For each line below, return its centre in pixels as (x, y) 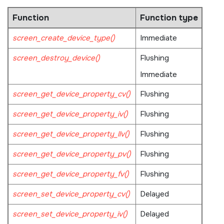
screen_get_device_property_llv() (71, 134)
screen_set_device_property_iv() (70, 214)
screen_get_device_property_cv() (71, 94)
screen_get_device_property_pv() (71, 154)
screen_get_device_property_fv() (70, 174)
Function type (169, 17)
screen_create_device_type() (63, 38)
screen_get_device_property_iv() (70, 114)
